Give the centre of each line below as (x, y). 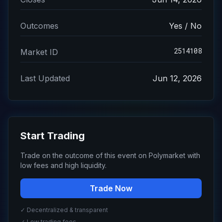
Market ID (39, 52)
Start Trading (53, 136)
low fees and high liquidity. (63, 165)
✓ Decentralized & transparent (64, 210)
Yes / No (185, 26)
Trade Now (111, 188)
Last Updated (45, 78)
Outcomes (39, 26)
